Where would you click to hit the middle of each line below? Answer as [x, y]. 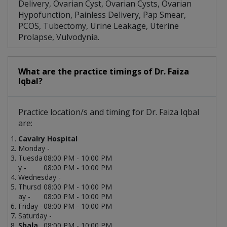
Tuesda [30, 158]
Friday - [30, 206]
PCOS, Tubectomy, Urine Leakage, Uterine [99, 26]
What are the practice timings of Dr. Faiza [104, 72]
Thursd [30, 187]
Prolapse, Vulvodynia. [59, 37]
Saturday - [35, 216]
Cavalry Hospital [48, 139]
